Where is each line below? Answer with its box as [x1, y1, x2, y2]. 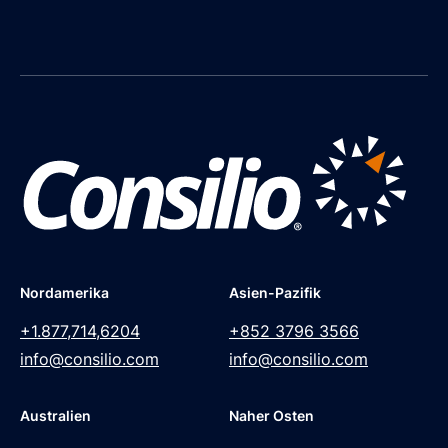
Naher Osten [229, 407, 314, 425]
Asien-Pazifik [229, 284, 321, 302]
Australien [20, 407, 91, 425]
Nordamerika [20, 284, 109, 302]
